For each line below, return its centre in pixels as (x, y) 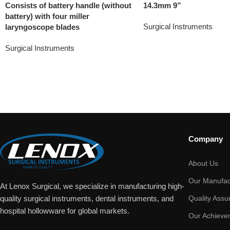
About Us (203, 163)
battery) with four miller (47, 16)
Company (205, 139)
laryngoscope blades (42, 27)
